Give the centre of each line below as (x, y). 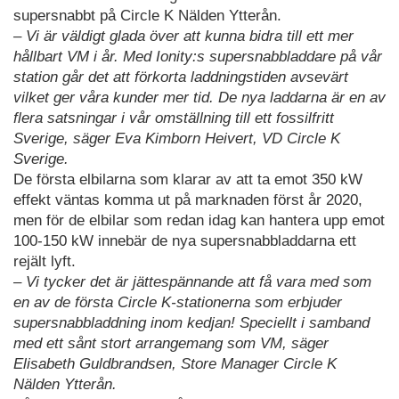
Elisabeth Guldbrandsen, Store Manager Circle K (175, 364)
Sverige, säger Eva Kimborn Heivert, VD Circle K (177, 139)
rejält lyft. (45, 262)
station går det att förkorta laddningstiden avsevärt (181, 77)
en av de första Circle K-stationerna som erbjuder (178, 303)
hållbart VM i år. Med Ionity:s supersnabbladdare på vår (198, 57)
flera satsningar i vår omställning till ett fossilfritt (174, 118)
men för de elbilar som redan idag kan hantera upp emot (199, 221)
